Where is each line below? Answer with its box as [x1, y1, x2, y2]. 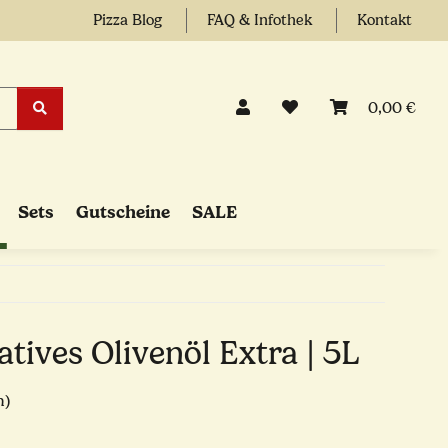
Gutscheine [75, 201, 170, 223]
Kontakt [357, 12, 412, 29]
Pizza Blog [93, 12, 166, 29]
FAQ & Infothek [207, 12, 316, 29]
